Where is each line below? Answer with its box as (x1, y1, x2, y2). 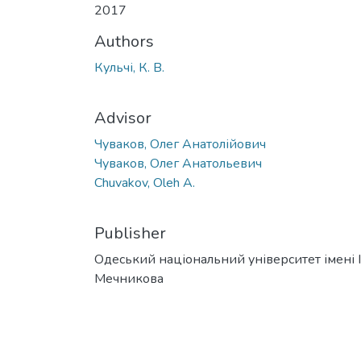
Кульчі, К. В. (94, 58, 164, 77)
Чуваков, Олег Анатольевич (94, 154, 262, 172)
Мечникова (94, 269, 164, 288)
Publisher (94, 222, 166, 244)
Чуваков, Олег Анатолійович (94, 135, 266, 153)
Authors (94, 30, 154, 52)
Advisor (94, 106, 151, 129)
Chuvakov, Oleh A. (94, 173, 195, 192)
